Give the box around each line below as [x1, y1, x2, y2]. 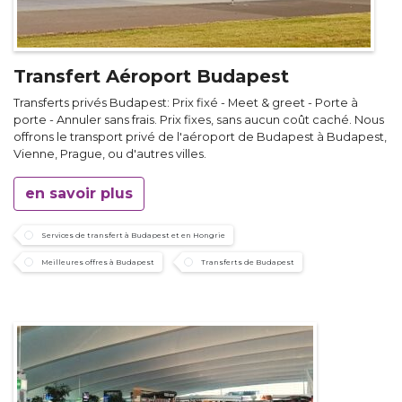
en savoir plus [25, 185, 133, 203]
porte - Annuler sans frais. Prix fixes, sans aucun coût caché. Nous [13, 113, 384, 127]
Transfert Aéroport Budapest [13, 66, 289, 88]
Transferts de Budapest [201, 258, 294, 267]
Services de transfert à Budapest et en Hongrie [41, 231, 225, 240]
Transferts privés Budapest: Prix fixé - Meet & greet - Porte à [13, 96, 358, 110]
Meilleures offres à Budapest [41, 258, 154, 267]
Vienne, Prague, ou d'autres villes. [13, 147, 206, 162]
